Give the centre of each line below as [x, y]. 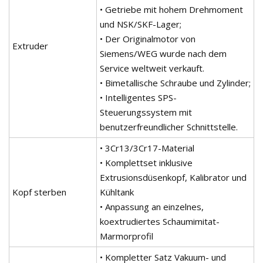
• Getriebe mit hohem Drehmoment [171, 9]
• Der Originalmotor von [148, 38]
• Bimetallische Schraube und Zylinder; [175, 82]
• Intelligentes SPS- [138, 97]
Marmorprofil [127, 236]
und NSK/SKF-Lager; [141, 24]
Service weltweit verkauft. [152, 68]
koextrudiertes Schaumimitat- [160, 221]
